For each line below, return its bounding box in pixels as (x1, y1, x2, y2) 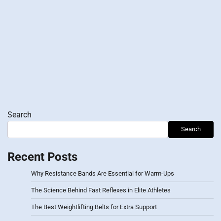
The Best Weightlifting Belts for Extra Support (31, 203, 157, 211)
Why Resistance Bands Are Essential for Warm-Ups (31, 169, 174, 177)
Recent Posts (7, 149, 77, 164)
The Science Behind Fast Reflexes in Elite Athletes (31, 186, 171, 194)
